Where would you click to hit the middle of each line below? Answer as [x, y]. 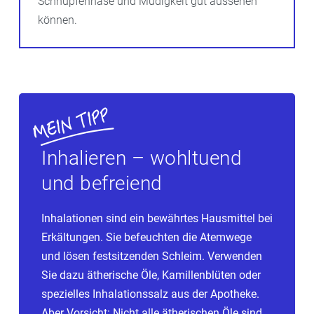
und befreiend [102, 183]
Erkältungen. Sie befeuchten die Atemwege [146, 237]
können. [57, 20]
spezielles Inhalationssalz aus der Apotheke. [150, 294]
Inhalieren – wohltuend [142, 158]
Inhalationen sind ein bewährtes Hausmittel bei [157, 218]
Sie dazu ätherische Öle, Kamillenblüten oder [151, 275]
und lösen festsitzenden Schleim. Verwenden [152, 256]
